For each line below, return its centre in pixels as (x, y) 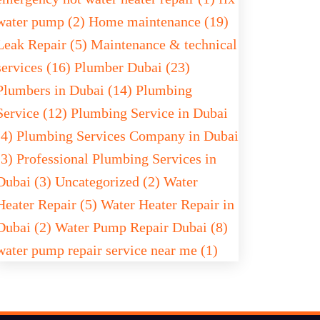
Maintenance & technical (164, 44)
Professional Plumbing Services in (116, 159)
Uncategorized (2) (109, 181)
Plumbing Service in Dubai (149, 113)
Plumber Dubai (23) (132, 67)
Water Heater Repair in (167, 204)
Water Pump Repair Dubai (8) (141, 227)
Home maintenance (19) (159, 21)
